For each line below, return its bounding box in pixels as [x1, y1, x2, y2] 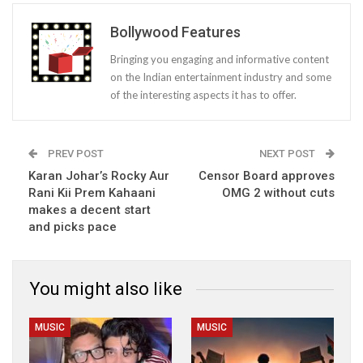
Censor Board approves [199, 168, 335, 183]
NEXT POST [259, 147, 318, 160]
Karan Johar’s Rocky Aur [28, 168, 169, 183]
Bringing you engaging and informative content [110, 52, 329, 66]
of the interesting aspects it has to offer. [110, 88, 297, 101]
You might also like [29, 278, 182, 299]
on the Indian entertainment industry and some [110, 70, 331, 83]
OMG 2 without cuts [222, 185, 335, 200]
